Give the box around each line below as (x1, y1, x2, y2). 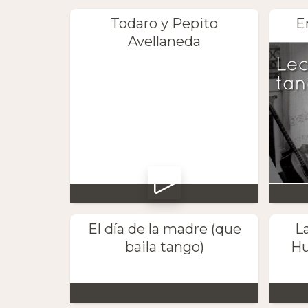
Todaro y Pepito (111, 14, 219, 32)
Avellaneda (128, 32, 201, 49)
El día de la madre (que (87, 220, 241, 237)
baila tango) (124, 238, 204, 255)
